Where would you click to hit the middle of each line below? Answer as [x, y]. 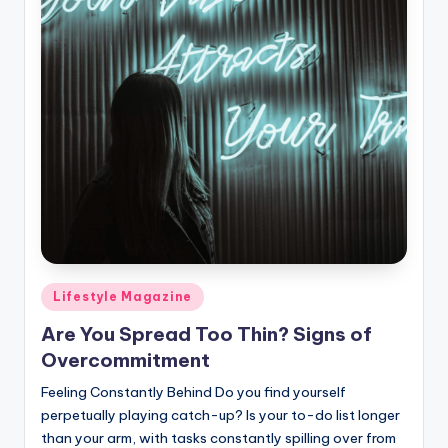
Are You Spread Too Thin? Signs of [206, 334]
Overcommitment [125, 360]
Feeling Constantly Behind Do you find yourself [193, 392]
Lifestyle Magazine [122, 296]
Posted [63, 292]
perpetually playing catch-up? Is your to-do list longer [220, 415]
